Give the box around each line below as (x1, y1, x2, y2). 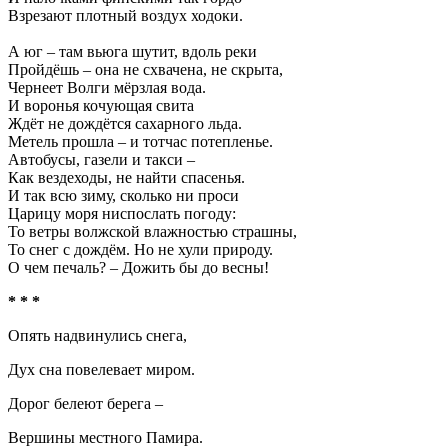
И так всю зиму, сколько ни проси (8, 187, 239, 204)
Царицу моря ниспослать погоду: (8, 205, 236, 222)
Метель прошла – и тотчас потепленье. (8, 133, 273, 150)
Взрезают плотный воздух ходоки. (8, 7, 243, 24)
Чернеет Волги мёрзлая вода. (8, 79, 206, 96)
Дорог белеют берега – (8, 395, 163, 412)
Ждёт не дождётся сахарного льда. (8, 115, 242, 132)
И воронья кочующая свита (8, 97, 194, 114)
